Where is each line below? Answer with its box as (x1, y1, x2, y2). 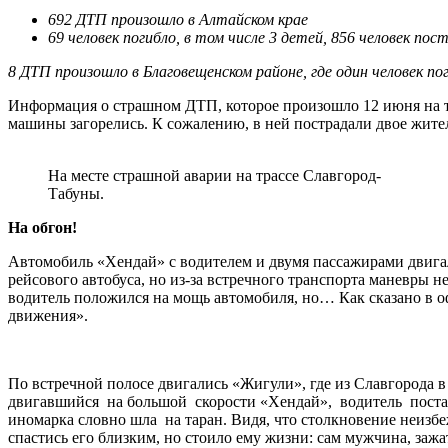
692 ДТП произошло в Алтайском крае (48, 10, 308, 28)
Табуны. (48, 184, 104, 202)
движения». (8, 306, 88, 324)
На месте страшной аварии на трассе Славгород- (48, 166, 381, 184)
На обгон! (8, 218, 77, 236)
